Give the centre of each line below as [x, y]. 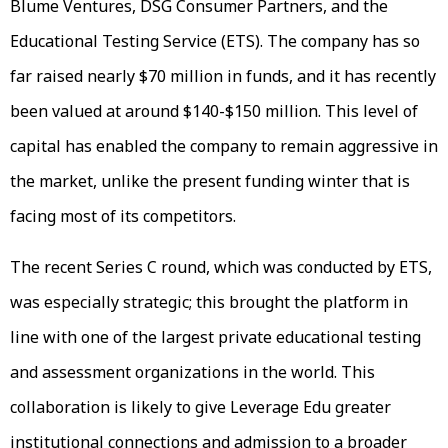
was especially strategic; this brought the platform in [209, 301]
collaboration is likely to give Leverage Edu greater [200, 406]
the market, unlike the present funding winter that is [210, 180]
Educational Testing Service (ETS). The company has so [215, 40]
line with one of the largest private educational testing [215, 336]
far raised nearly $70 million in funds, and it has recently [223, 75]
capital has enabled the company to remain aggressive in [224, 145]
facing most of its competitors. [123, 215]
